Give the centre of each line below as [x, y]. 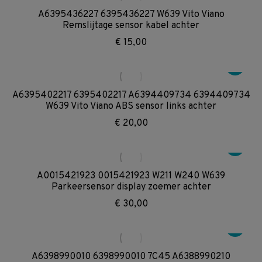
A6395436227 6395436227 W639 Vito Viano [131, 15]
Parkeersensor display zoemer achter [131, 187]
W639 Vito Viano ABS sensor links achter [131, 106]
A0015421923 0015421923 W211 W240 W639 [131, 176]
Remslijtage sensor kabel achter [131, 26]
